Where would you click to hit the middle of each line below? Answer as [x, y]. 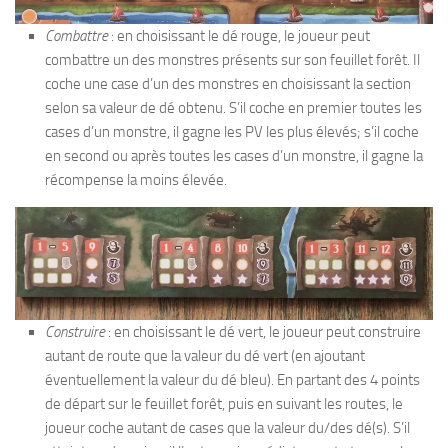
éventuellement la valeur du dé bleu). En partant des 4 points [232, 380]
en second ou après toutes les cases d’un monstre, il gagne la [234, 156]
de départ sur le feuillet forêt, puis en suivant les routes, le [224, 404]
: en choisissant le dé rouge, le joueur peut [239, 36]
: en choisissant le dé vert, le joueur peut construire [264, 332]
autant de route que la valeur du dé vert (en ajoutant [205, 356]
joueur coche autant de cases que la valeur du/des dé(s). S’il [227, 428]
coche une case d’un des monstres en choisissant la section [228, 84]
